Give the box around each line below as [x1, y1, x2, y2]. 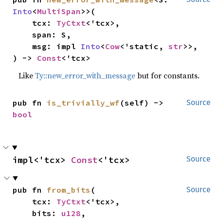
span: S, [13, 30, 33, 39]
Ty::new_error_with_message [35, 70, 136, 81]
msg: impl [32, 41, 81, 51]
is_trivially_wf [47, 98, 120, 108]
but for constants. [135, 70, 200, 81]
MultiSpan [37, 6, 81, 16]
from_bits [47, 185, 91, 195]
